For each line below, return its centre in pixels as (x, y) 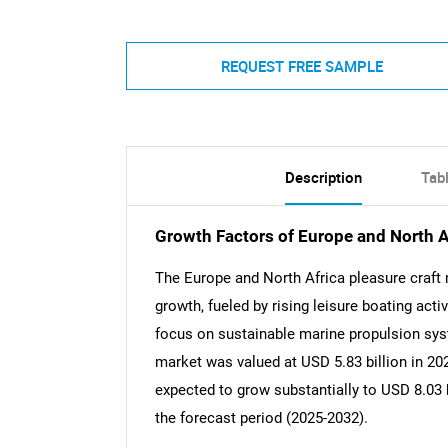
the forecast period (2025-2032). (261, 417)
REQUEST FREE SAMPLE (301, 65)
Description (323, 177)
